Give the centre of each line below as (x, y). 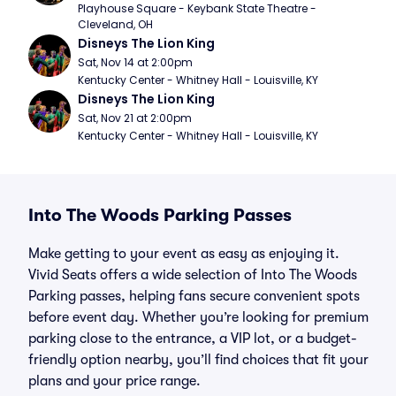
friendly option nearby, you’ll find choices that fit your (198, 360)
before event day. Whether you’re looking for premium (198, 317)
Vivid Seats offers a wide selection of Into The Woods (193, 275)
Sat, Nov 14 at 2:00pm (135, 62)
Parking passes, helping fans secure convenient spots (194, 296)
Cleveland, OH (115, 24)
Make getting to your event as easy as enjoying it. (184, 254)
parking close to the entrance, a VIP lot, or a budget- (193, 339)
